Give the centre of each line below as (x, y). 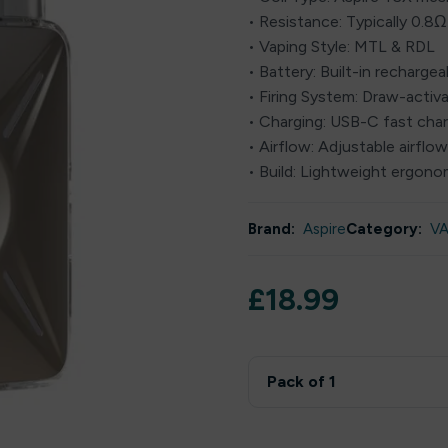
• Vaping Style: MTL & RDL (341, 46)
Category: (384, 229)
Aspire (324, 229)
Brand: (271, 229)
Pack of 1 (301, 381)
